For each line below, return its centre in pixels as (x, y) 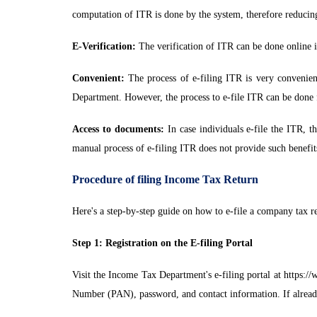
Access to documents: (118, 129)
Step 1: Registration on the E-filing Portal (162, 243)
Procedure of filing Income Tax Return (165, 179)
